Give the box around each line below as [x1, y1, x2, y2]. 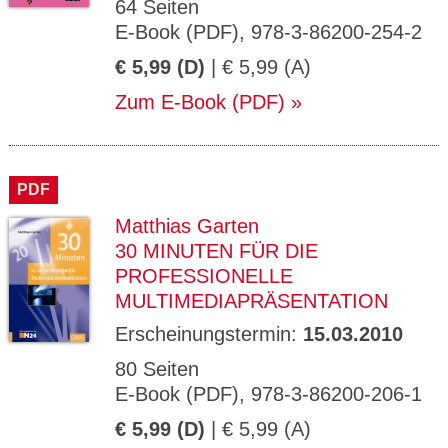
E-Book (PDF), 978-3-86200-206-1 [115, 383, 422, 405]
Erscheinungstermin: [115, 323, 303, 345]
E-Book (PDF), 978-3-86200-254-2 [115, 21, 422, 43]
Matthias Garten [115, 215, 259, 237]
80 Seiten [115, 358, 199, 380]
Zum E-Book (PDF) [115, 91, 285, 113]
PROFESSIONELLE [115, 265, 293, 287]
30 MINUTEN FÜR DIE [115, 240, 318, 262]
